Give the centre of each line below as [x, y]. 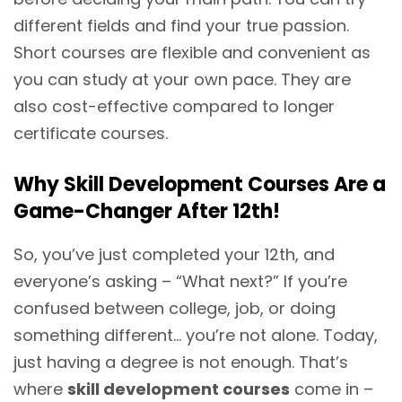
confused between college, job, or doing [175, 308]
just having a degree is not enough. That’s [181, 362]
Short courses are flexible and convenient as [192, 52]
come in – [332, 389]
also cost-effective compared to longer [174, 106]
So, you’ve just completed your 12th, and [174, 254]
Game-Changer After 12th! [147, 211]
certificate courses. [91, 133]
